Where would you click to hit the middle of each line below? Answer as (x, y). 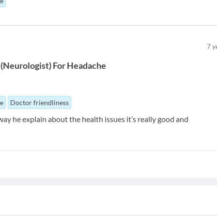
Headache (87, 65)
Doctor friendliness (40, 102)
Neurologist (26, 65)
